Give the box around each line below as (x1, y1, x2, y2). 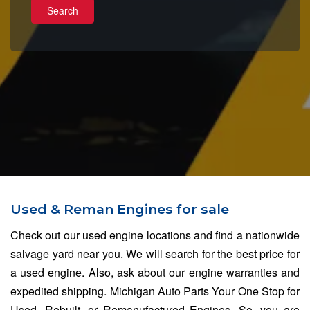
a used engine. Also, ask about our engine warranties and (10, 264, 300, 280)
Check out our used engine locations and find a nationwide (10, 226, 300, 243)
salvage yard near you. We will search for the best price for (10, 245, 300, 262)
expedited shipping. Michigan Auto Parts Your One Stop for (10, 282, 300, 299)
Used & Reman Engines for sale (10, 200, 229, 217)
